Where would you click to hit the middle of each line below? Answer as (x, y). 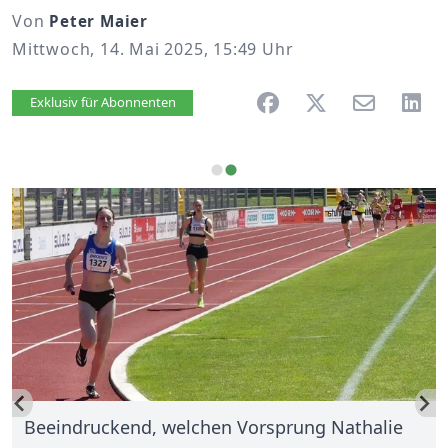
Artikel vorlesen (120, 103)
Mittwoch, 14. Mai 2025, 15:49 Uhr (153, 49)
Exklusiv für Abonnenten (102, 102)
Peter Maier (99, 21)
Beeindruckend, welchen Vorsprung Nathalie (213, 426)
